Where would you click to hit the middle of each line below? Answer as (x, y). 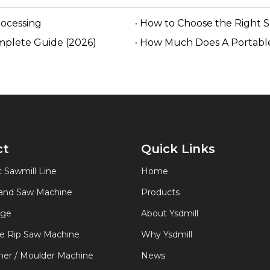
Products (160, 192)
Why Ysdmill (167, 234)
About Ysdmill (170, 213)
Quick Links (178, 149)
